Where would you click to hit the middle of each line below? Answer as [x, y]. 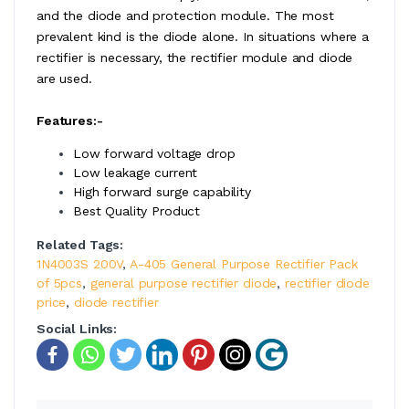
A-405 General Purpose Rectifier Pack [244, 263]
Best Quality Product [137, 210]
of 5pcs [59, 283]
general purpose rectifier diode [184, 283]
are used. [64, 78]
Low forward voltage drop [154, 153]
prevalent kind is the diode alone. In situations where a [203, 36]
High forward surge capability [162, 191]
